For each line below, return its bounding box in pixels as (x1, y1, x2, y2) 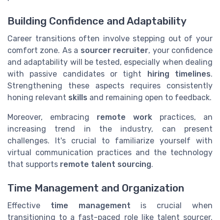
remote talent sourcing (60, 159, 151, 169)
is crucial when (130, 200, 213, 210)
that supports (7, 159, 60, 169)
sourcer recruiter (80, 45, 149, 55)
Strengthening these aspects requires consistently (7, 81, 213, 90)
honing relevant (7, 92, 68, 102)
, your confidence (148, 45, 213, 55)
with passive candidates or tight (7, 69, 147, 79)
